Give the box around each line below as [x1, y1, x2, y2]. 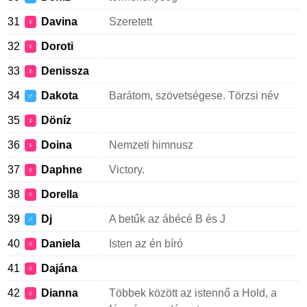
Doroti [41, 40, 73, 52]
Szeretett [109, 16, 152, 27]
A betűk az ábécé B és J [109, 213, 225, 225]
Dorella [41, 188, 78, 200]
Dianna [41, 287, 78, 299]
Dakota [41, 90, 78, 101]
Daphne [41, 164, 82, 175]
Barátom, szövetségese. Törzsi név [109, 90, 279, 101]
